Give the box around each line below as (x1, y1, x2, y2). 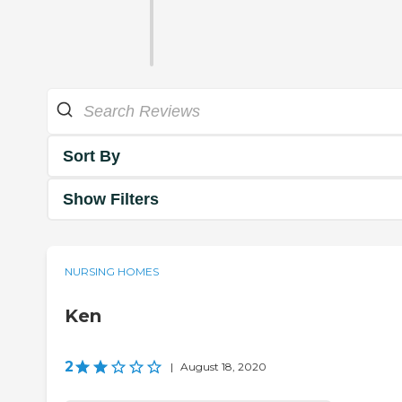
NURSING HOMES (65, 265, 159, 279)
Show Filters (63, 189, 159, 208)
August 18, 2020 (180, 360, 267, 374)
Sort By (63, 146, 120, 165)
